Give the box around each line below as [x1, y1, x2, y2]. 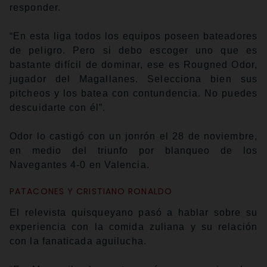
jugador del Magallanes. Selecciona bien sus [10, 74, 257, 85]
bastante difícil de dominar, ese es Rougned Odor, [10, 60, 257, 70]
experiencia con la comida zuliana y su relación [10, 222, 257, 232]
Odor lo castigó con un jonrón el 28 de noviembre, [10, 131, 257, 142]
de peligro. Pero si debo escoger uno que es [10, 45, 257, 56]
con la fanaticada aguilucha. [10, 236, 147, 247]
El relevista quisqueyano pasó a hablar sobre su [10, 207, 257, 218]
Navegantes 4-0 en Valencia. [10, 160, 150, 170]
